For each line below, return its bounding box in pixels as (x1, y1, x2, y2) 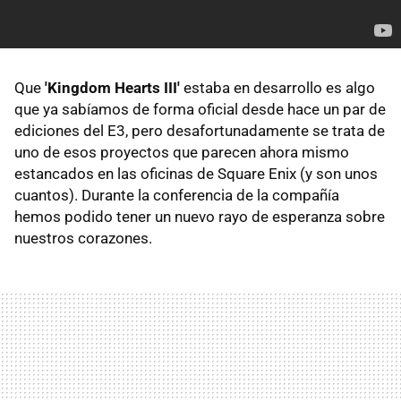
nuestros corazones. (14, 229, 152, 247)
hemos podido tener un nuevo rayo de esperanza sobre (14, 208, 385, 226)
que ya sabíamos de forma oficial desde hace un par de (14, 100, 386, 118)
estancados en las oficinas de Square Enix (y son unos (14, 165, 378, 183)
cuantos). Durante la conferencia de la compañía (14, 186, 339, 204)
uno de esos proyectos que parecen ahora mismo (14, 143, 349, 161)
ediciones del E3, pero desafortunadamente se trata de (14, 122, 385, 140)
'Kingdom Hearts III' (45, 79, 180, 97)
